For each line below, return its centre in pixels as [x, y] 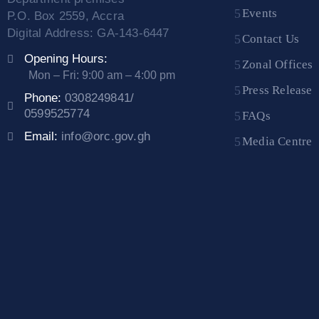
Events [260, 14]
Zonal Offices [278, 65]
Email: [43, 137]
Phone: [45, 98]
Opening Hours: [66, 59]
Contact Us [271, 39]
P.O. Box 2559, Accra [66, 16]
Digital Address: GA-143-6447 [88, 33]
